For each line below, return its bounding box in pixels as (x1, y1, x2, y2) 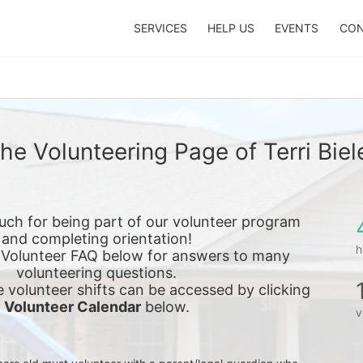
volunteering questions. (16, 264, 177, 281)
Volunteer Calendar (3, 298, 141, 315)
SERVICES (133, 21, 187, 35)
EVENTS (275, 21, 319, 35)
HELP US (207, 21, 254, 35)
